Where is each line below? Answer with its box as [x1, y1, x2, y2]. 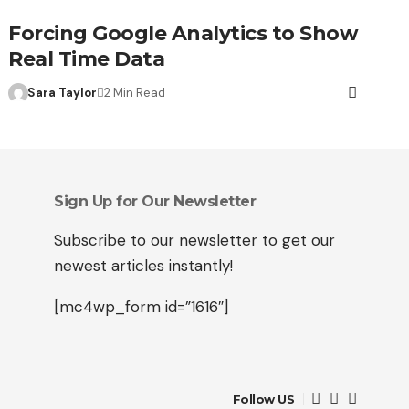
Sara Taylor [26, 85, 97, 101]
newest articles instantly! [54, 256, 233, 277]
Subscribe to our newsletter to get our [54, 230, 335, 251]
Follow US [232, 391, 294, 406]
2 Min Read [103, 85, 165, 101]
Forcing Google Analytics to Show [8, 21, 359, 47]
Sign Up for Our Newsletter [54, 193, 256, 211]
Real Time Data [8, 47, 165, 72]
